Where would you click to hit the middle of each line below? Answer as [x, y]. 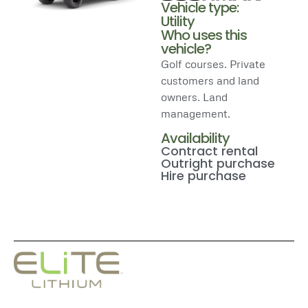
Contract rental [209, 151]
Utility [178, 21]
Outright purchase [218, 164]
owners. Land [194, 97]
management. [196, 113]
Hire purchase [203, 176]
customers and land [210, 80]
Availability [195, 139]
